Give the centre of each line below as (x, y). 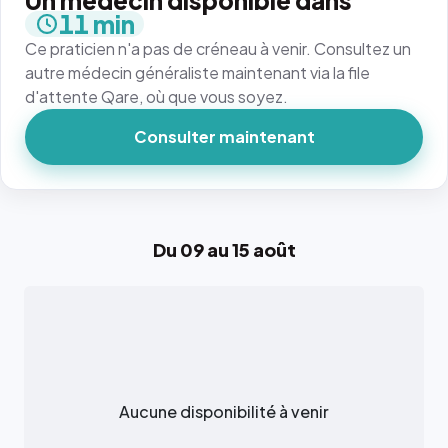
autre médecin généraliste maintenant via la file (197, 73)
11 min (96, 24)
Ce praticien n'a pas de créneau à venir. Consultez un (218, 49)
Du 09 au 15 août (224, 250)
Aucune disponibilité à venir (224, 412)
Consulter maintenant (224, 137)
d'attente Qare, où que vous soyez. (156, 97)
